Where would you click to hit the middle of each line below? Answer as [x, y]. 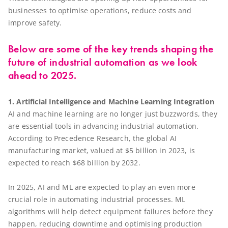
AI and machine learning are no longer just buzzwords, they [113, 113]
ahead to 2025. [42, 76]
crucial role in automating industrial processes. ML [97, 199]
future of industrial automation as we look [103, 62]
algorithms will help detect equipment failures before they [110, 211]
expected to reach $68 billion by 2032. [74, 162]
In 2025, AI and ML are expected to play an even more [102, 187]
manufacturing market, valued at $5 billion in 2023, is [102, 150]
